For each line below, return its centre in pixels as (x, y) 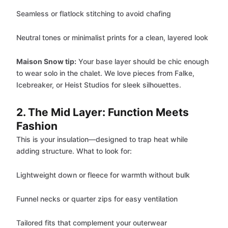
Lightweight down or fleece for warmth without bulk (103, 175)
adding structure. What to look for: (74, 151)
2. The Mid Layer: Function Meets (103, 112)
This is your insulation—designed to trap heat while (102, 139)
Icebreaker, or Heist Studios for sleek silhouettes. (99, 85)
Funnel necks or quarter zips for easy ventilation (97, 199)
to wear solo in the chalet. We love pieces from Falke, (105, 73)
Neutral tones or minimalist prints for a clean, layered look (112, 37)
